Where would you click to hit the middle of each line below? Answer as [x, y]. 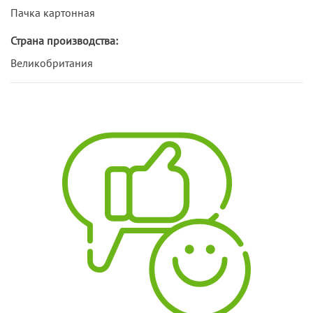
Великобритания [52, 63]
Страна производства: [64, 40]
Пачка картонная [53, 12]
